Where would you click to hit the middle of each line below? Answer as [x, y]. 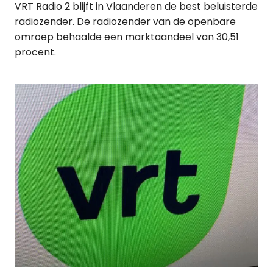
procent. [35, 52]
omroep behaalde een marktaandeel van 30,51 [127, 37]
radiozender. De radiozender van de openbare [125, 22]
